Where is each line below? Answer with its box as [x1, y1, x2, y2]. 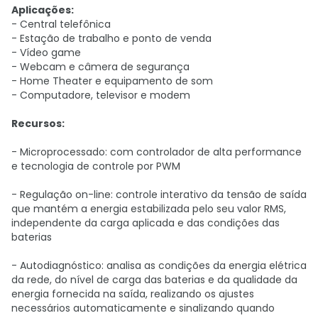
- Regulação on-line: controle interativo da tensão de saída [11, 187, 307, 202]
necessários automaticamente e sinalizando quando [11, 301, 275, 315]
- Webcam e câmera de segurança [11, 60, 190, 74]
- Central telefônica [11, 17, 111, 31]
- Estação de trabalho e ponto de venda [11, 31, 212, 45]
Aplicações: [11, 3, 74, 17]
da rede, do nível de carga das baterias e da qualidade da [11, 273, 297, 287]
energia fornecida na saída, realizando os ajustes [11, 287, 254, 301]
